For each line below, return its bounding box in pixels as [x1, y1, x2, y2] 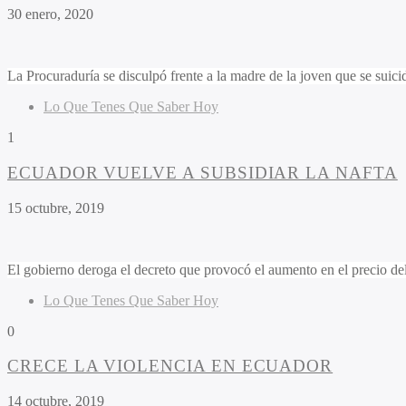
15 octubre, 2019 [7, 199, 104, 216]
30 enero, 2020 [7, 6, 93, 23]
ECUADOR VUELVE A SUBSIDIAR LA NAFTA [7, 162, 398, 182]
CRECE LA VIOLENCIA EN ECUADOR [7, 356, 333, 376]
